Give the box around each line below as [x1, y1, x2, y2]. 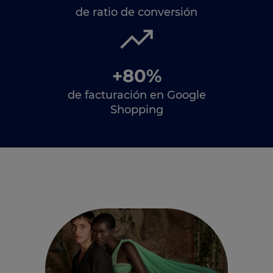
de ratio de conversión [76, 5, 197, 19]
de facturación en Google [67, 88, 206, 102]
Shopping [110, 102, 163, 116]
